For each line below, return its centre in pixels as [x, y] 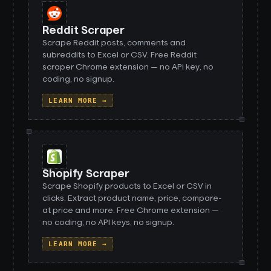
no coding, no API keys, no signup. [109, 223]
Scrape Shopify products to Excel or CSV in [127, 186]
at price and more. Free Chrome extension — [131, 211]
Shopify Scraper [86, 174]
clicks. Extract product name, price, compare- [132, 198]
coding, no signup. [79, 79]
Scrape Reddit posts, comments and [114, 43]
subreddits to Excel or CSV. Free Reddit [120, 55]
